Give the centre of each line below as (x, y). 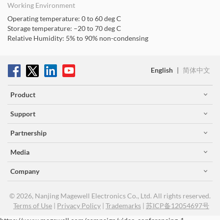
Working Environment (41, 5)
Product (23, 95)
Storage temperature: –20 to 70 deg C (64, 28)
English (162, 70)
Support (23, 114)
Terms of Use (33, 206)
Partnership (29, 133)
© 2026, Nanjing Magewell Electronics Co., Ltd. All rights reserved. (110, 196)
